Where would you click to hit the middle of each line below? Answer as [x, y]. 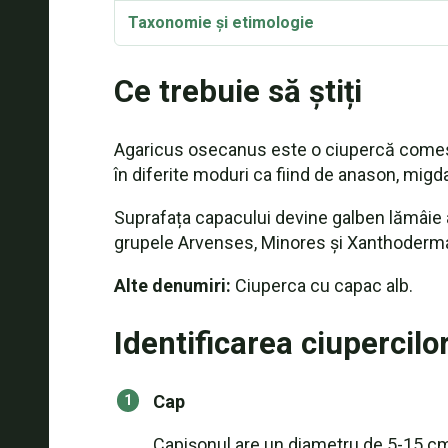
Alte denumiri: [172, 285]
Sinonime [162, 67]
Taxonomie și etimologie [220, 22]
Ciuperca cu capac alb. [321, 285]
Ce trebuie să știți [237, 91]
